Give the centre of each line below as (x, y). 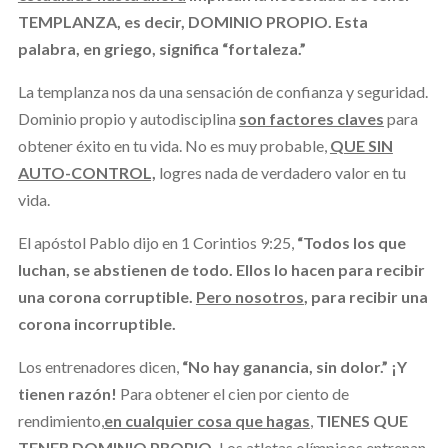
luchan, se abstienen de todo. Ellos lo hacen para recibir (221, 269)
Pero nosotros (249, 296)
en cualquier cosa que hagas (206, 420)
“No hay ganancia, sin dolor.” (284, 366)
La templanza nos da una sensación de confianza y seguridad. (222, 91)
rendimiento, (60, 420)
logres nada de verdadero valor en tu (280, 172)
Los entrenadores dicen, (99, 366)
